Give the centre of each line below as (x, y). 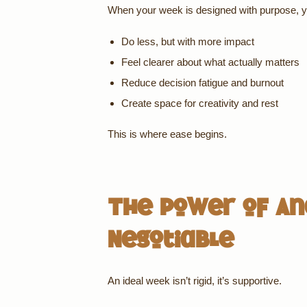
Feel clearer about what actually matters (210, 62)
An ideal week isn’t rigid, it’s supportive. (195, 281)
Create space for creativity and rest (200, 103)
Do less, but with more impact (188, 41)
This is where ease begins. (167, 134)
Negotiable (171, 238)
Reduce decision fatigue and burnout (202, 83)
